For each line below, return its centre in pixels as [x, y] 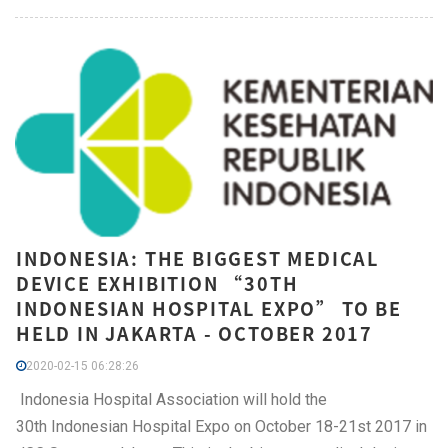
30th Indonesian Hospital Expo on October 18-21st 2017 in [221, 426]
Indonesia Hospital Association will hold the [171, 399]
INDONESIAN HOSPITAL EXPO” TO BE [209, 308]
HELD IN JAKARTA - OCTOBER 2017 [194, 333]
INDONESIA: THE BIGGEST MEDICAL [197, 258]
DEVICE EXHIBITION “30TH [157, 283]
